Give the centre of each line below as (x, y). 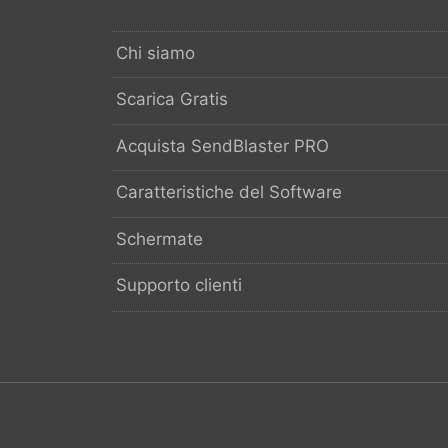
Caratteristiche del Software (229, 192)
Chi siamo (155, 52)
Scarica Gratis (172, 99)
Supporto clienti (179, 285)
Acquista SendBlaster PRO (222, 145)
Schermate (159, 238)
